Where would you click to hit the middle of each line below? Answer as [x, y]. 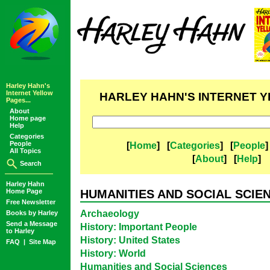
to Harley [20, 231]
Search [30, 163]
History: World [113, 253]
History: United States [130, 240]
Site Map [42, 242]
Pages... [18, 100]
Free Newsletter [31, 202]
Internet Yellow [30, 93]
